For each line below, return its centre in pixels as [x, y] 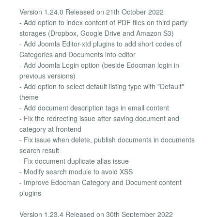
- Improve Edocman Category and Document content [101, 182]
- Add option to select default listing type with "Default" [102, 86]
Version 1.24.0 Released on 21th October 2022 [92, 11]
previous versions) [47, 75]
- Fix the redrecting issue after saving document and [99, 118]
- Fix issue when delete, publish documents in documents [107, 139]
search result [39, 150]
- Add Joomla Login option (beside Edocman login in [99, 65]
